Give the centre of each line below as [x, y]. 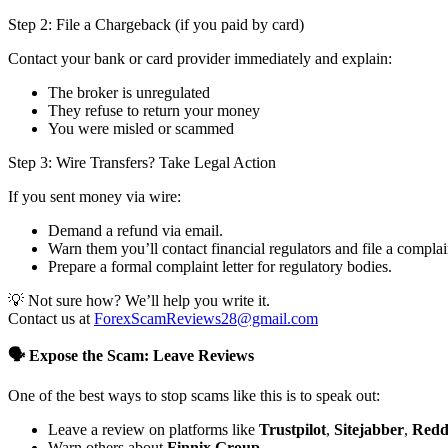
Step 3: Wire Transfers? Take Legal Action [142, 163]
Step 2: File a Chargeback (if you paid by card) [156, 25]
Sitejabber [369, 430]
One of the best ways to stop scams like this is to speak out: [194, 396]
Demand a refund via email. [135, 231]
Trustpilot [292, 430]
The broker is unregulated [129, 93]
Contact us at [51, 319]
